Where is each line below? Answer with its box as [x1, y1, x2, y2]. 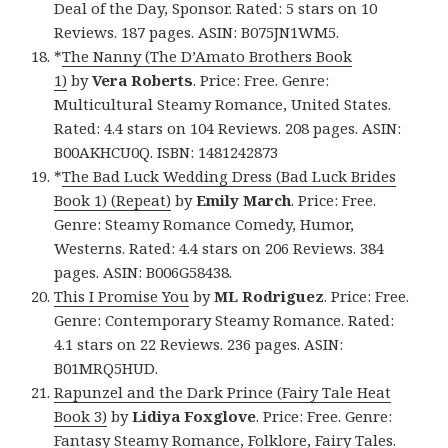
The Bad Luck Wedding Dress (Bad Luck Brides [62, 166, 397, 187]
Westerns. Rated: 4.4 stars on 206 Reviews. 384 [54, 238, 385, 259]
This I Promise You [54, 286, 190, 307]
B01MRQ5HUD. [54, 358, 159, 379]
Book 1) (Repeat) [54, 190, 172, 211]
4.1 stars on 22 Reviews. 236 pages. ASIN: [54, 334, 344, 355]
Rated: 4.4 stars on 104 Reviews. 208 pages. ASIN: [54, 118, 402, 139]
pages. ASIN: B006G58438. [54, 262, 233, 283]
